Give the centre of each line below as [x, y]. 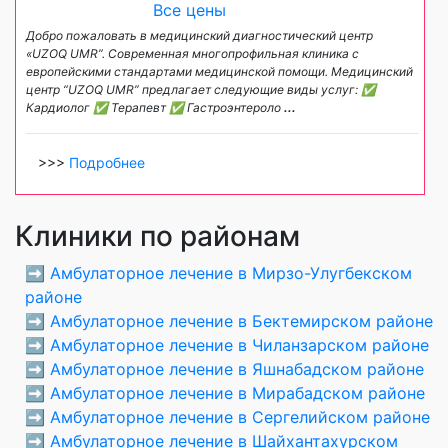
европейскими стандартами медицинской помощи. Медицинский [219, 72]
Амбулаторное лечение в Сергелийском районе [240, 417]
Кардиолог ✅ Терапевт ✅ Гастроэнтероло [155, 108]
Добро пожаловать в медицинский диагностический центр [199, 36]
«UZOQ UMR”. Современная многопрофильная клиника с [192, 54]
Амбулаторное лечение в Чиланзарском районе [239, 345]
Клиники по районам [157, 236]
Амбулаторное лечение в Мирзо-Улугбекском [231, 273]
